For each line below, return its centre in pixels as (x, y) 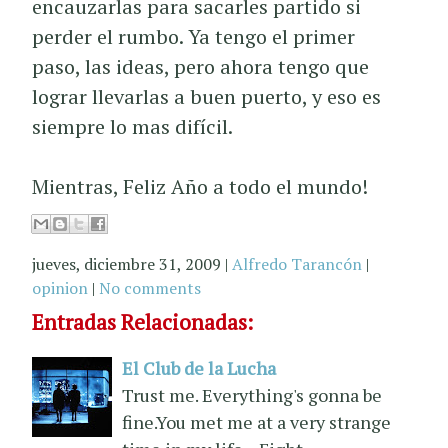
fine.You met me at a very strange (257, 421)
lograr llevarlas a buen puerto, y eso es (207, 96)
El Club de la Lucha (199, 367)
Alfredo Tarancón (297, 264)
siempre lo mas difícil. (133, 126)
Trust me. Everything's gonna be (252, 394)
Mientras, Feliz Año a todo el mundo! (200, 186)
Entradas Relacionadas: (143, 322)
